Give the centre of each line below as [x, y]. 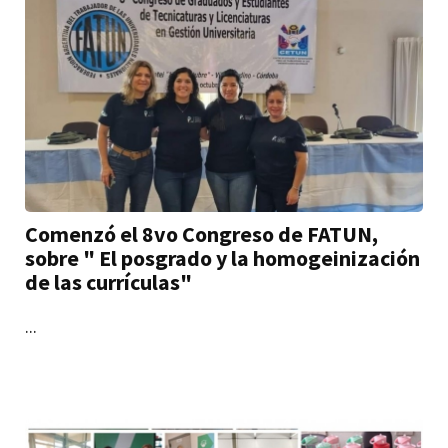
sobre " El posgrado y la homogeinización [223, 257]
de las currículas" [109, 281]
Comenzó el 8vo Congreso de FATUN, [202, 233]
